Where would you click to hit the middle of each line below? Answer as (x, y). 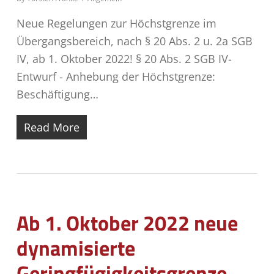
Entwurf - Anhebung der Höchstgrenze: (116, 76)
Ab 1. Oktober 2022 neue (127, 223)
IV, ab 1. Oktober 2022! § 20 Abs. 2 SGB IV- (124, 59)
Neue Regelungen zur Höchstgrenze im (116, 23)
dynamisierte (76, 248)
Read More (51, 127)
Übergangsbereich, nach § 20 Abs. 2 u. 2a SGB (134, 41)
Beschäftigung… (57, 94)
